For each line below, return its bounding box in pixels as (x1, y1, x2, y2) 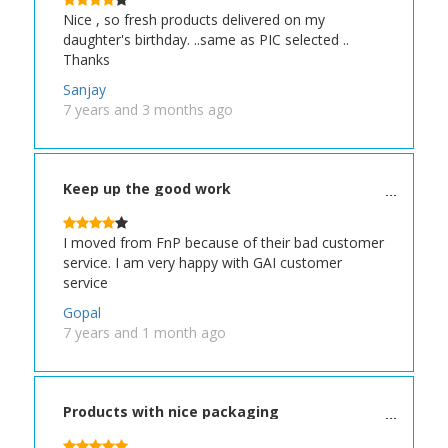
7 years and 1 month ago (63, 323, 227, 343)
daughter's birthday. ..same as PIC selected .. (63, 30, 350, 50)
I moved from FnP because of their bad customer (63, 233, 385, 253)
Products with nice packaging (63, 402, 280, 422)
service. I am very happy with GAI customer (63, 253, 343, 273)
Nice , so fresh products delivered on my (63, 10, 326, 30)
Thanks (63, 50, 111, 70)
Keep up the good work (63, 179, 232, 199)
